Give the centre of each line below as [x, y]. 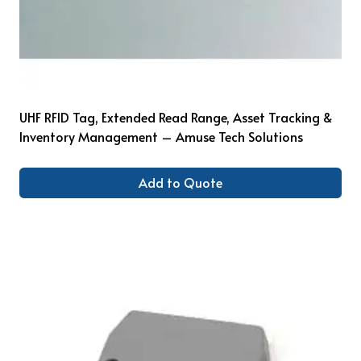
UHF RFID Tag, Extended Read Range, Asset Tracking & [176, 116]
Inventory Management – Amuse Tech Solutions [161, 136]
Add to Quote [180, 183]
